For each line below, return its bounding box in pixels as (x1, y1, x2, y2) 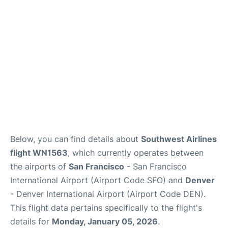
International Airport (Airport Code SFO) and (10, 175, 185, 186)
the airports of (10, 161, 69, 172)
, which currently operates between (68, 148, 204, 158)
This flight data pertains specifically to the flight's (10, 203, 202, 213)
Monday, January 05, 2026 (52, 216, 158, 227)
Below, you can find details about (10, 134, 141, 145)
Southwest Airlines (141, 134, 217, 145)
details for (10, 216, 52, 227)
